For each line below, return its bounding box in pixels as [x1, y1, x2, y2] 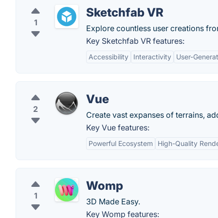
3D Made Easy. [86, 197, 140, 206]
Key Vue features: [86, 123, 149, 132]
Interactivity [133, 53, 171, 61]
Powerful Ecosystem [89, 139, 153, 147]
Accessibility [89, 53, 128, 61]
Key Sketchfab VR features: [86, 36, 184, 46]
